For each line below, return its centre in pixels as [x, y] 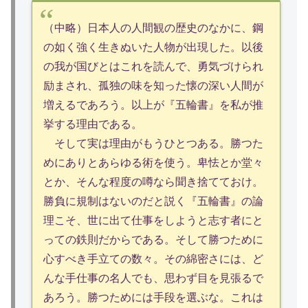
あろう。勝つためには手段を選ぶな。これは [153, 298]
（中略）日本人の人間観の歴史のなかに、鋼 [153, 28]
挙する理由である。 [93, 124]
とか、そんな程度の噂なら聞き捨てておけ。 [153, 182]
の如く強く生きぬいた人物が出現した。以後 [153, 47]
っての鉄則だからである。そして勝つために [153, 240]
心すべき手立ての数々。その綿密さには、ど [153, 259]
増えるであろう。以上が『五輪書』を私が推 [153, 105]
